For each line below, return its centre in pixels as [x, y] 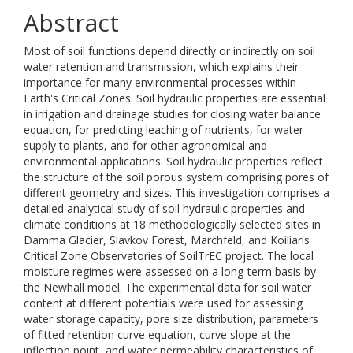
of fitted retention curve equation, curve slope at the [157, 334]
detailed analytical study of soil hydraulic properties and [164, 208]
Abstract [71, 22]
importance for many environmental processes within [160, 82]
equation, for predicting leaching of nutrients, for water [163, 130]
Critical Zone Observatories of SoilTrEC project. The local [169, 256]
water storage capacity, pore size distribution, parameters [171, 319]
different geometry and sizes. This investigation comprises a [176, 193]
